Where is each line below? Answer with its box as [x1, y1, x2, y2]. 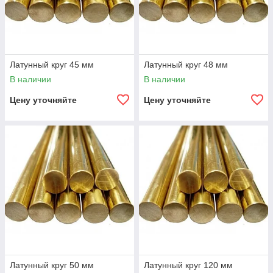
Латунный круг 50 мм [10, 260, 94, 270]
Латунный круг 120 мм [144, 260, 233, 270]
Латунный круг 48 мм [144, 60, 228, 69]
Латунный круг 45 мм [10, 60, 94, 69]
